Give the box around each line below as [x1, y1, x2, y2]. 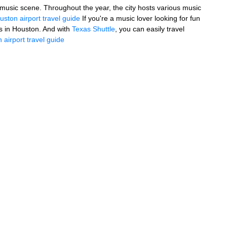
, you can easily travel [115, 25, 184, 33]
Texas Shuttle [70, 25, 115, 33]
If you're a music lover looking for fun [80, 14, 200, 22]
